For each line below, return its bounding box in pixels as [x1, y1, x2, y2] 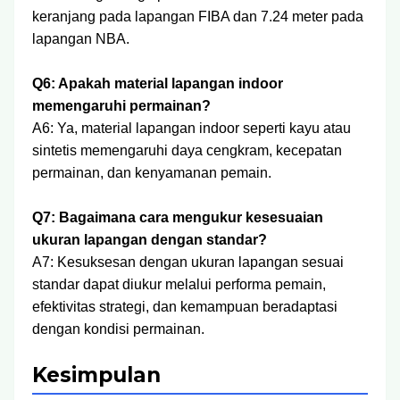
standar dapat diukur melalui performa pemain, [32, 277, 326, 292]
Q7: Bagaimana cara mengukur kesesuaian [32, 210, 323, 225]
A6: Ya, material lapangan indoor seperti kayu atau [32, 121, 351, 136]
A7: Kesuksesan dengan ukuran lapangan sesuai [32, 254, 344, 270]
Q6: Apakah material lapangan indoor [32, 76, 283, 91]
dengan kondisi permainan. [32, 321, 204, 337]
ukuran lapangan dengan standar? [32, 232, 267, 247]
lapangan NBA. [32, 31, 129, 46]
